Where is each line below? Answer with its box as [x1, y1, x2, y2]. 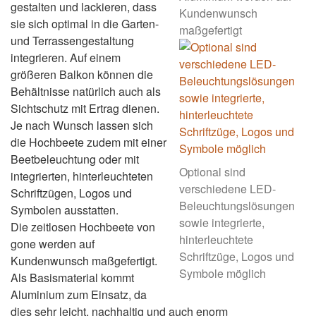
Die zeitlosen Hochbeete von [11, 219, 155, 236]
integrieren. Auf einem [11, 49, 121, 66]
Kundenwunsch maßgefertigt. [11, 253, 157, 269]
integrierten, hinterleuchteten [11, 168, 153, 185]
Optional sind [179, 164, 245, 181]
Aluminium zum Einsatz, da [11, 286, 147, 303]
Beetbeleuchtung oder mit [11, 151, 139, 168]
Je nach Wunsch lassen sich [11, 117, 153, 134]
